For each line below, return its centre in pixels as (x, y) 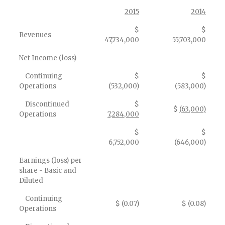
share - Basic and (48, 171)
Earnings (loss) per (50, 161)
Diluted (31, 181)
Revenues (35, 35)
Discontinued (44, 104)
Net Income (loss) (48, 58)
